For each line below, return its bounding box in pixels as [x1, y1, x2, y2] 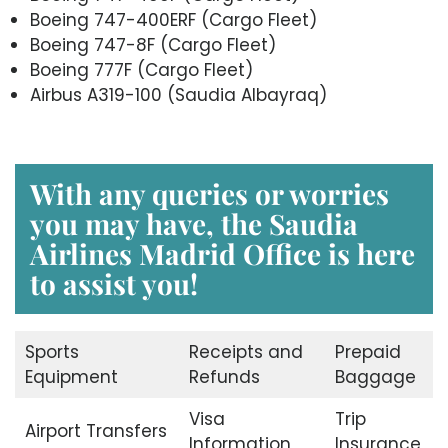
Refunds [188, 364, 260, 389]
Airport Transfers [24, 418, 167, 443]
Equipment [24, 364, 118, 389]
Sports [24, 339, 79, 364]
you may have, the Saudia [30, 204, 358, 242]
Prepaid [334, 339, 401, 364]
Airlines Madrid [30, 234, 236, 272]
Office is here [243, 234, 415, 272]
